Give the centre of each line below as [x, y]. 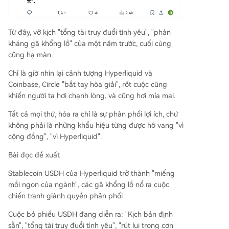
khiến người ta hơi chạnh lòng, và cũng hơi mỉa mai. [92, 96]
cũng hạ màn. [30, 55]
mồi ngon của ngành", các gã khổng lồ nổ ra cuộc [89, 185]
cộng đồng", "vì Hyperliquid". [55, 137]
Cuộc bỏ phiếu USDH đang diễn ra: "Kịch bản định [90, 214]
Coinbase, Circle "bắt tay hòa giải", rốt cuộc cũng [88, 85]
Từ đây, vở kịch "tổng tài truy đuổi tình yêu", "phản [89, 32]
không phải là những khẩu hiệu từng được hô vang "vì [96, 125]
